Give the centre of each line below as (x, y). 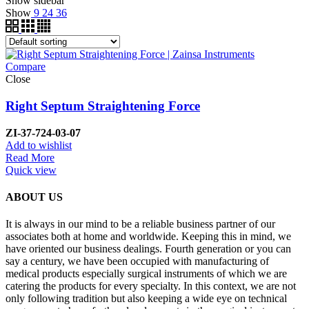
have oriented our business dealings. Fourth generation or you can (148, 249)
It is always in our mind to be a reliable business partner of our (140, 224)
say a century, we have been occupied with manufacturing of (137, 261)
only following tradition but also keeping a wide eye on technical (146, 299)
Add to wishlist (39, 145)
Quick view (31, 170)
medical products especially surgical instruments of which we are (146, 274)
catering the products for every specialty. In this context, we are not (151, 286)
